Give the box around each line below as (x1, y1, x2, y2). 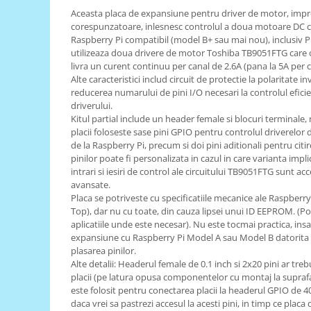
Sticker (10, 225, 43, 238)
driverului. (71, 99, 112, 112)
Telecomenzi (10, 56, 69, 69)
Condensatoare (10, 286, 83, 299)
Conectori (10, 182, 57, 195)
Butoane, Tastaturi (10, 264, 99, 278)
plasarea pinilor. (71, 244, 136, 257)
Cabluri (10, 160, 44, 174)
